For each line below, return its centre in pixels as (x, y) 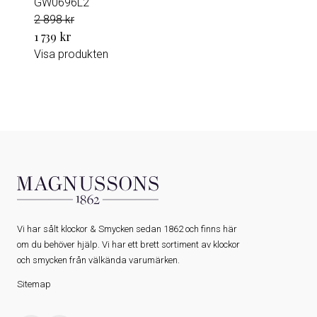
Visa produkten (71, 54)
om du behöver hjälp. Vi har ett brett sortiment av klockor (128, 244)
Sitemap (34, 284)
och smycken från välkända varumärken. (98, 260)
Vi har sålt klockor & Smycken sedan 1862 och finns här (127, 229)
